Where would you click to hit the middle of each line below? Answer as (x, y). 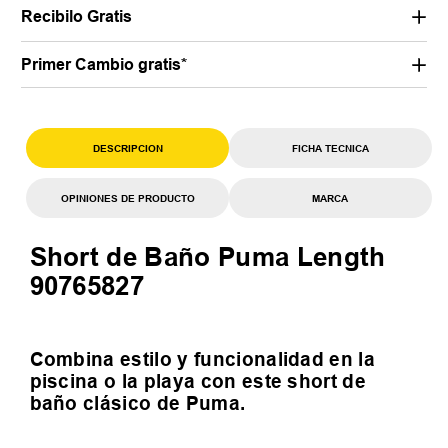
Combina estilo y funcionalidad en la (202, 359)
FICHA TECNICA (330, 147)
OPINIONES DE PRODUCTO (127, 197)
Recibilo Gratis (77, 17)
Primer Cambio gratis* (104, 65)
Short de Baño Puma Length (207, 257)
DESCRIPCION (127, 147)
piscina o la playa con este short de (198, 381)
